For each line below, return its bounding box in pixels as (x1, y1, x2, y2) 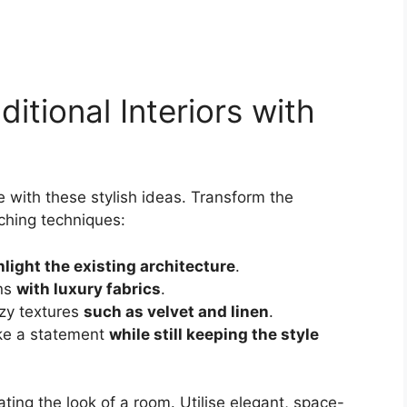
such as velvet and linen (84, 302, 269, 321)
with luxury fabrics (16, 279, 161, 298)
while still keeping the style (109, 324, 319, 343)
